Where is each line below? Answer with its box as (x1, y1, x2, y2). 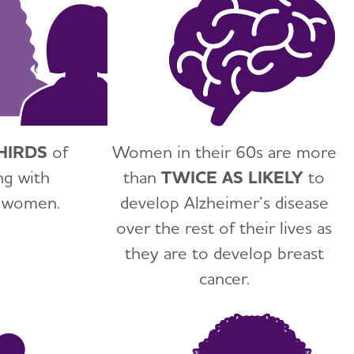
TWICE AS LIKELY (161, 166, 304, 187)
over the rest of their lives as (116, 217, 333, 238)
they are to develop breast (124, 242, 324, 263)
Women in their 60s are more (111, 141, 337, 162)
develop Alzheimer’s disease (119, 191, 329, 213)
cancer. (198, 267, 250, 288)
